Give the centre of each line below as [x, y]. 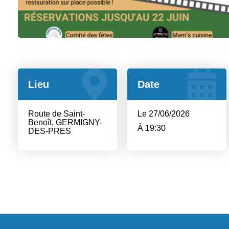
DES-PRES [50, 131]
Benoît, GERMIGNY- [65, 122]
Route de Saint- [56, 114]
